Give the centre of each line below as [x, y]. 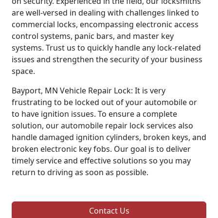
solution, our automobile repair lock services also [102, 126]
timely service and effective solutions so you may [101, 161]
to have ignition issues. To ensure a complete [94, 114]
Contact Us [109, 211]
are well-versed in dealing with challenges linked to [105, 13]
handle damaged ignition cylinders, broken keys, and [109, 137]
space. [23, 71]
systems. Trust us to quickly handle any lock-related [106, 48]
